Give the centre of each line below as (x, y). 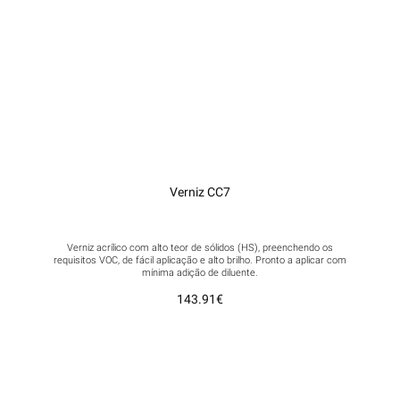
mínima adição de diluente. (200, 273)
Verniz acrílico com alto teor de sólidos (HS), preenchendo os (200, 248)
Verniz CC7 (200, 192)
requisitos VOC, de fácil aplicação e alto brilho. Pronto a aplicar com (200, 260)
